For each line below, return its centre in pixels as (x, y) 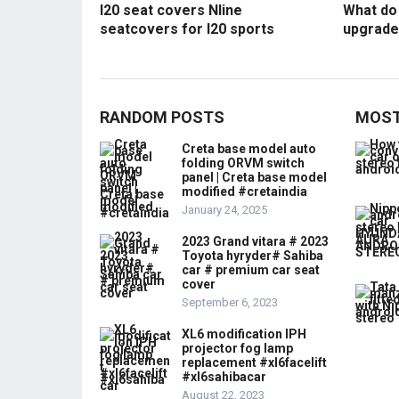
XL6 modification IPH (244, 334)
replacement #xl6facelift (254, 362)
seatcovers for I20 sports (187, 28)
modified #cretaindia (244, 191)
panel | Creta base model (254, 177)
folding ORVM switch (243, 163)
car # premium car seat (251, 269)
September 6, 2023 (230, 302)
